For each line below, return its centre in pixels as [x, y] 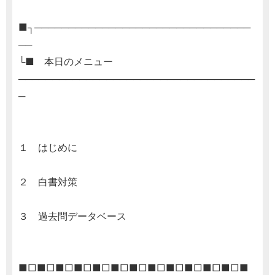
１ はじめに [48, 148]
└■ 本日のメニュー [66, 62]
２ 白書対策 [48, 182]
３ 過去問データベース [72, 216]
